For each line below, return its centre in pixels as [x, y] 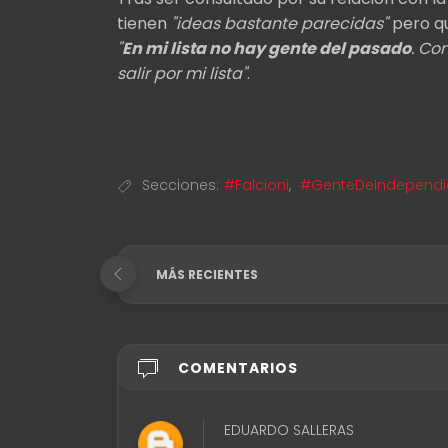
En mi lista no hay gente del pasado [266, 48]
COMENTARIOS [238, 367]
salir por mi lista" [182, 73]
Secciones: [180, 184]
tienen [144, 23]
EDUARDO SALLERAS [289, 429]
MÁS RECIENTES [207, 274]
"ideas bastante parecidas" [279, 23]
